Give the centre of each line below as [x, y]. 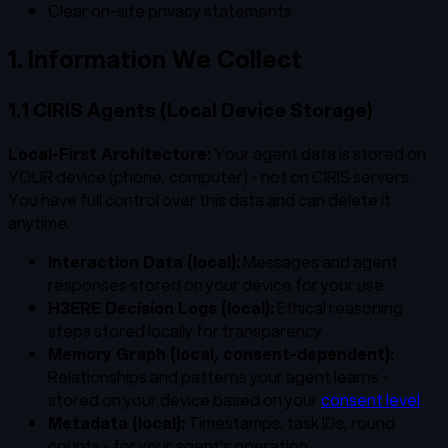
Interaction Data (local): [144, 261]
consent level [370, 399]
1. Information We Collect [155, 59]
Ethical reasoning [338, 307]
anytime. [39, 222]
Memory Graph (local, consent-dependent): [221, 353]
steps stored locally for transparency [185, 330]
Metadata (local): [116, 422]
